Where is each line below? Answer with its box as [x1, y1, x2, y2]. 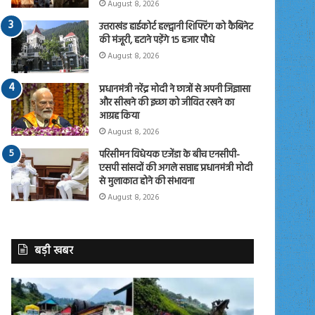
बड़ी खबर [34, 242, 74, 259]
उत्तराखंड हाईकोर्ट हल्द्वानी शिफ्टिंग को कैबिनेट [99, 18, 254, 35]
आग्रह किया [99, 108, 140, 124]
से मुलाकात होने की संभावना [99, 173, 195, 190]
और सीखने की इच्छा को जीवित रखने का [99, 94, 235, 111]
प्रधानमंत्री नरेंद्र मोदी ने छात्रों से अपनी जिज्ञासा [99, 81, 251, 98]
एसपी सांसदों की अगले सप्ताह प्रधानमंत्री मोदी [99, 160, 253, 176]
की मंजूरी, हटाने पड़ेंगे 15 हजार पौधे [99, 32, 215, 49]
